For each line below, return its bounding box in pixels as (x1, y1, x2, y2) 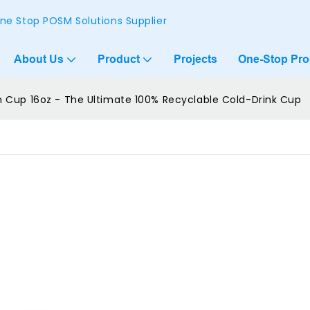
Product (98, 53, 140, 66)
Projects (174, 53, 217, 66)
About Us (14, 53, 64, 66)
